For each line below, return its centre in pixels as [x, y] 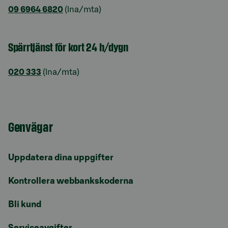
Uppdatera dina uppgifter [61, 157]
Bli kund [25, 204]
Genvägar [31, 126]
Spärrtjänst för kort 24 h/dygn [68, 47]
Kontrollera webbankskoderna [71, 181]
